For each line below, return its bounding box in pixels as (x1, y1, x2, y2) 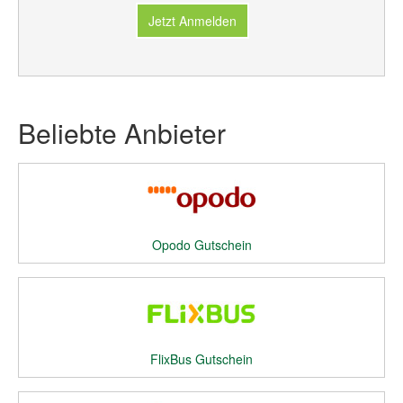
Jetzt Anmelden (148, 12, 237, 30)
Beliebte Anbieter (18, 113, 226, 152)
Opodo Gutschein (151, 236, 252, 254)
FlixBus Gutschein (150, 350, 253, 368)
